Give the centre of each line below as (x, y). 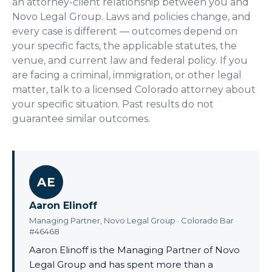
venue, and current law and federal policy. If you (130, 60)
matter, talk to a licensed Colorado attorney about (134, 89)
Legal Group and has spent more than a (121, 264)
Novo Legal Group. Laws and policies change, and (131, 16)
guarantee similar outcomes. (81, 118)
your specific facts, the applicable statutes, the (124, 46)
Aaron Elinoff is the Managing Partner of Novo (134, 250)
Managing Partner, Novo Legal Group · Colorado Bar (131, 220)
